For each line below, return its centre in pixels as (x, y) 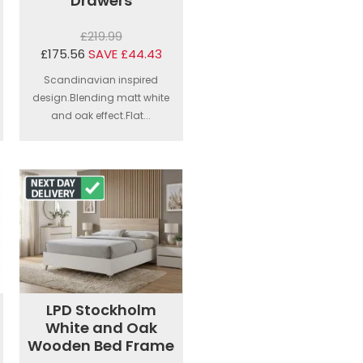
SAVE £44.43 (125, 54)
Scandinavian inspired (101, 80)
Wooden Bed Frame (101, 345)
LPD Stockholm (101, 310)
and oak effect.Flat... (101, 116)
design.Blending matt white (101, 98)
